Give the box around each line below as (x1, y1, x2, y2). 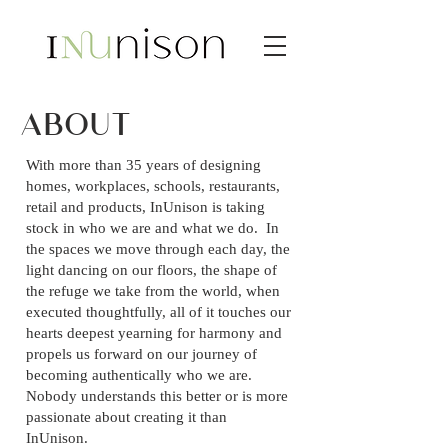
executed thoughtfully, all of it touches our (26, 304, 291, 320)
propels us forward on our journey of (26, 346, 257, 362)
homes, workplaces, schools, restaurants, (26, 178, 280, 194)
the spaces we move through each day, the (26, 241, 290, 257)
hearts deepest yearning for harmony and (26, 325, 282, 341)
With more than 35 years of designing (26, 157, 261, 173)
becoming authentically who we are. (26, 367, 256, 383)
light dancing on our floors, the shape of (26, 262, 277, 278)
